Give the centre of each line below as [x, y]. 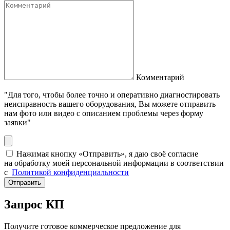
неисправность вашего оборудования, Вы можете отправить [110, 104]
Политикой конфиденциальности [70, 172]
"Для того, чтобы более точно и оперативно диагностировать [112, 94]
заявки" [17, 122]
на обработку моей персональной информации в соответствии [114, 163]
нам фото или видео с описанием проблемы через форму [104, 113]
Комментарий [160, 77]
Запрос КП [34, 205]
